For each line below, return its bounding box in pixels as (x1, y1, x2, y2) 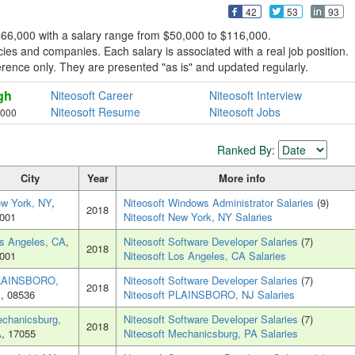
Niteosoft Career (51, 86, 133, 103)
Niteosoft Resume (51, 103, 140, 120)
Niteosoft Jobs (208, 103, 281, 120)
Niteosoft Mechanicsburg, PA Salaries (124, 326, 298, 342)
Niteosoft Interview (208, 86, 302, 103)
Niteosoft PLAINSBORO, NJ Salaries (124, 287, 295, 303)
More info (218, 170, 265, 186)
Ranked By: (217, 142, 278, 158)
